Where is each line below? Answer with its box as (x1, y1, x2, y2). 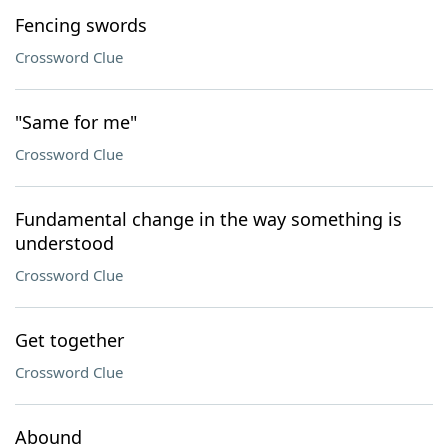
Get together (15, 328, 124, 352)
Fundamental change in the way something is (15, 207, 402, 231)
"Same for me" (15, 110, 137, 134)
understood (15, 231, 114, 255)
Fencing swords (15, 13, 147, 37)
